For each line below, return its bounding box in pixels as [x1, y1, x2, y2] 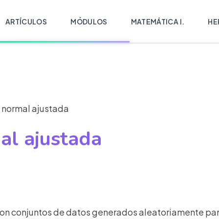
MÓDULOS [70, 17, 108, 26]
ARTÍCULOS [5, 17, 47, 26]
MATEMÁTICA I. [131, 17, 185, 26]
